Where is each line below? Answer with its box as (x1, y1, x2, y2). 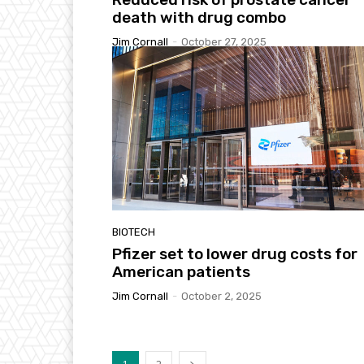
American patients (112, 262, 250, 281)
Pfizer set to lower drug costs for (112, 244, 357, 263)
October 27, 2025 (181, 35, 266, 48)
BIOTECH (112, 225, 155, 238)
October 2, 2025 (181, 289, 262, 302)
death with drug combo (112, 7, 286, 27)
